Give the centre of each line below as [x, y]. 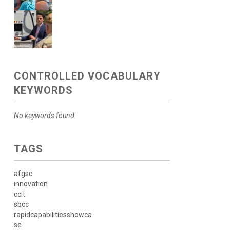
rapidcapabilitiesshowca [53, 215]
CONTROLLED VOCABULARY [87, 76]
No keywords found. [45, 116]
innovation [31, 184]
